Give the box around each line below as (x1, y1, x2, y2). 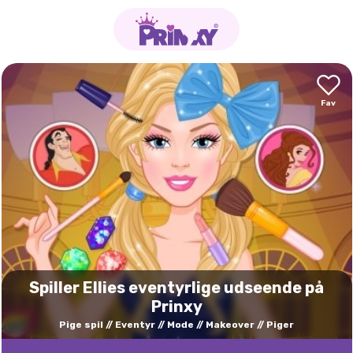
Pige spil (59, 319, 103, 330)
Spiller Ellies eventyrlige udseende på (29, 278, 324, 297)
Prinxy (150, 297, 203, 316)
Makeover (206, 319, 255, 330)
